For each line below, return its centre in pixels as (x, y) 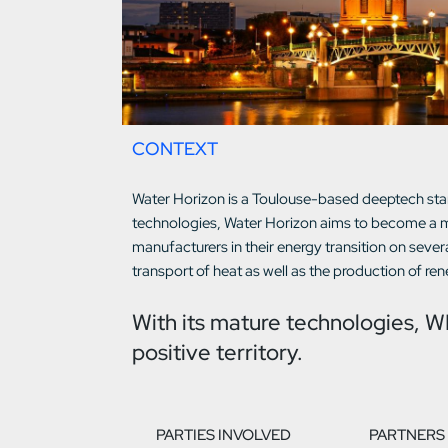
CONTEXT (175, 148)
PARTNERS (407, 435)
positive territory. (217, 352)
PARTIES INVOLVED (224, 435)
